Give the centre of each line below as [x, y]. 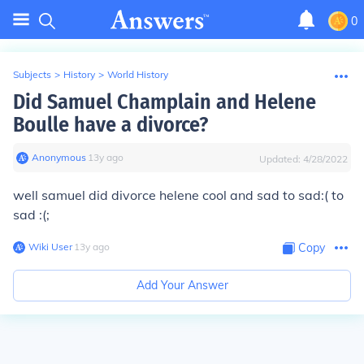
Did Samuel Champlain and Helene [165, 102]
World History [138, 74]
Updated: [281, 159]
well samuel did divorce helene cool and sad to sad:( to [178, 195]
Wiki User [50, 247]
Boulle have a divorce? [110, 125]
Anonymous [59, 157]
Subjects [32, 74]
